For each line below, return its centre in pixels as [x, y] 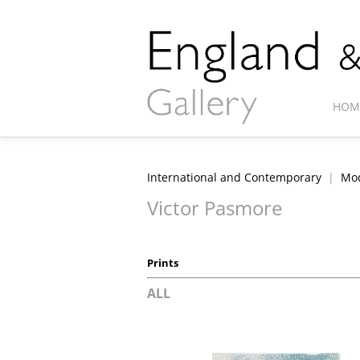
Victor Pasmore [215, 208]
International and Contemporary [234, 177]
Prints [163, 263]
